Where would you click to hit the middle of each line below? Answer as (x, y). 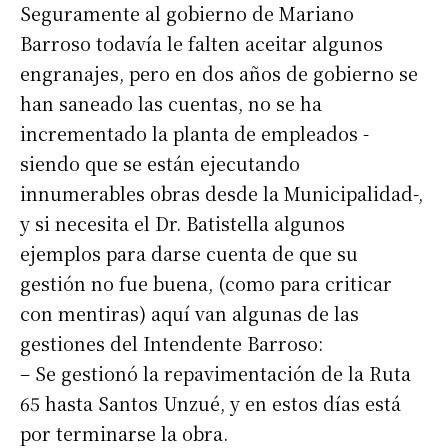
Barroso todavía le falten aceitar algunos (201, 43)
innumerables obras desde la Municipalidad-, (221, 193)
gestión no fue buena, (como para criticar (206, 283)
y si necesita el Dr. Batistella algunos (182, 223)
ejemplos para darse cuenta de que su (189, 253)
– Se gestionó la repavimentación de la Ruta (215, 373)
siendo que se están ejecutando (160, 163)
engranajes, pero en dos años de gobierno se (219, 73)
